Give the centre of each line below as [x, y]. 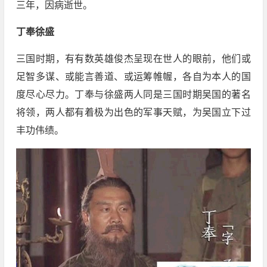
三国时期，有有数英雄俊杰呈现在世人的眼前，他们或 [133, 59]
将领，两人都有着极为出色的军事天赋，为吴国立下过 [133, 113]
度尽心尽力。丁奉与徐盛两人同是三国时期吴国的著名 [133, 95]
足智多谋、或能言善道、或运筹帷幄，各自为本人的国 [133, 77]
